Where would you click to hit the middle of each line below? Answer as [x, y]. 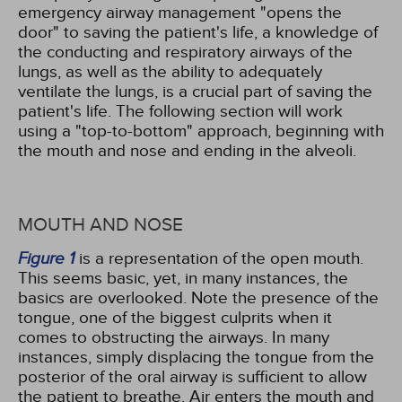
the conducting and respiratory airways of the [185, 52]
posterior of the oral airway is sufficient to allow [192, 377]
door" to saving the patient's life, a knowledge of [198, 32]
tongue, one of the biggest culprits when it [175, 318]
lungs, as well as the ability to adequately [170, 72]
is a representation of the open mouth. [219, 258]
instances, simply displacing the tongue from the [196, 357]
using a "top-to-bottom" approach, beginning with [201, 131]
